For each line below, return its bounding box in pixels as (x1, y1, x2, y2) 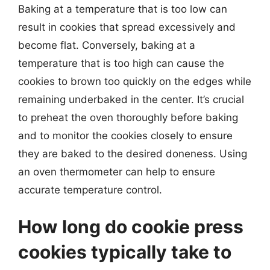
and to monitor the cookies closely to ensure (18, 129, 233, 142)
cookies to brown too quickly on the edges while (18, 75, 251, 87)
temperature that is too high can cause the (18, 57, 224, 69)
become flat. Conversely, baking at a (18, 39, 195, 51)
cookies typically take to (18, 241, 231, 263)
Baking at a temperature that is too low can (18, 2, 227, 15)
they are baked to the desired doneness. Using (18, 147, 247, 160)
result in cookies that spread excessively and (18, 20, 236, 33)
